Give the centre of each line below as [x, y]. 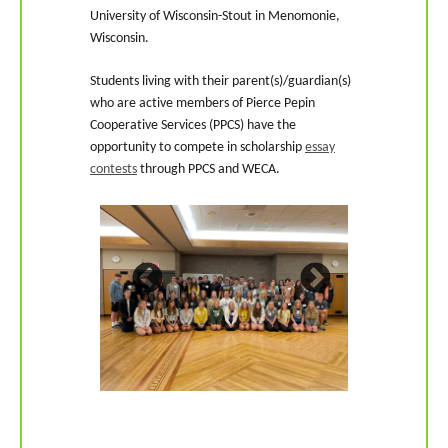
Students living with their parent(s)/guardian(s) [220, 81]
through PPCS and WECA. [208, 169]
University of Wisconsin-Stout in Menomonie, [215, 16]
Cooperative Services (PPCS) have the [193, 125]
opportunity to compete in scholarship [197, 147]
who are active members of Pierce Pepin [202, 103]
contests [113, 169]
